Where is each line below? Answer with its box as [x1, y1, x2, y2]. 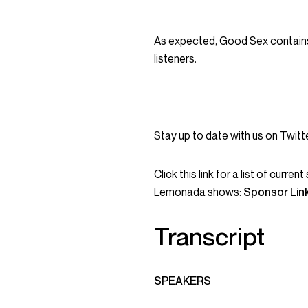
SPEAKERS [154, 274, 211, 287]
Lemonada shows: [154, 185, 243, 199]
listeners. [154, 52, 197, 65]
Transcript [154, 221, 265, 251]
